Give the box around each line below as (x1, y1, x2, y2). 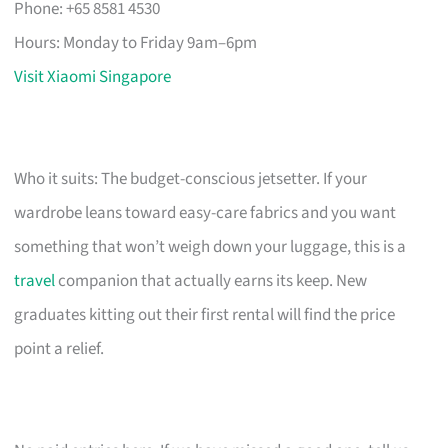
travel (14, 268, 56, 293)
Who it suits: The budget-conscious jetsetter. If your (14, 166, 368, 191)
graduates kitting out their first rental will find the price (14, 302, 396, 327)
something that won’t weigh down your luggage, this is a (14, 234, 407, 259)
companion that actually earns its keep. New (55, 268, 368, 293)
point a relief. (14, 336, 105, 361)
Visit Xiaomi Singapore (14, 64, 172, 89)
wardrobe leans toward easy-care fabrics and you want (14, 200, 397, 225)
